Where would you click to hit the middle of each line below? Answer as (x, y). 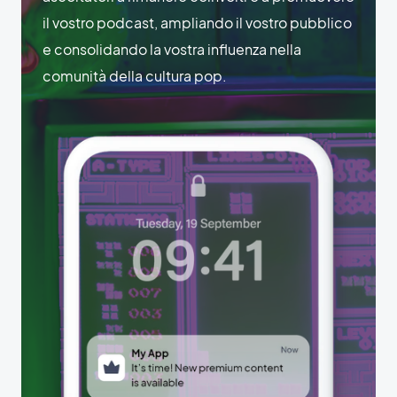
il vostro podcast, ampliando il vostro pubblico (197, 22)
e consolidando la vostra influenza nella (172, 49)
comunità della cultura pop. (135, 75)
